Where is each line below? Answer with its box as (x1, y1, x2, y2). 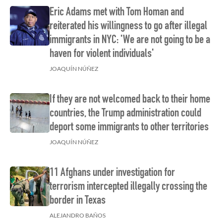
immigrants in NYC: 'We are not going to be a (50, 35, 211, 47)
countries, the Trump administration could (50, 108, 202, 120)
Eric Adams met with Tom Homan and (50, 7, 184, 19)
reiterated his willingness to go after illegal (50, 21, 208, 33)
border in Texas (50, 195, 106, 207)
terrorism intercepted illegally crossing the (50, 181, 208, 193)
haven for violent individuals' (50, 49, 155, 60)
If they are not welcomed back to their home (50, 94, 211, 106)
